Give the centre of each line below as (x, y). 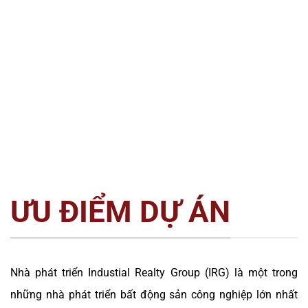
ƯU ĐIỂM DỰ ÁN (120, 212)
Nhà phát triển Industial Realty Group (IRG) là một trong (154, 273)
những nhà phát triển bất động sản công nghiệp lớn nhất (154, 295)
